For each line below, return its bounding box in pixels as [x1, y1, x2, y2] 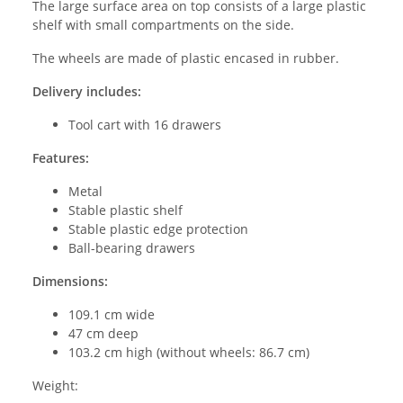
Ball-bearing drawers [68, 238, 195, 256]
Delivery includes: [32, 82, 141, 100]
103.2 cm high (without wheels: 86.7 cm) [68, 343, 309, 361]
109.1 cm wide [68, 305, 155, 323]
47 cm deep [68, 324, 139, 342]
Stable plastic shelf [68, 201, 183, 219]
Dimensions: [32, 272, 108, 290]
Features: [32, 148, 89, 166]
